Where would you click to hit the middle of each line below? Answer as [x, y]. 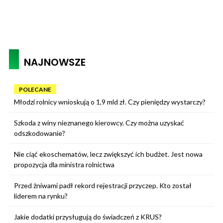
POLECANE [35, 89]
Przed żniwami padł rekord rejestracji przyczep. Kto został [103, 185]
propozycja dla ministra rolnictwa [64, 164]
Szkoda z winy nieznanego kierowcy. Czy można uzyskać [99, 122]
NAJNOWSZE [55, 62]
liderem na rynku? [41, 196]
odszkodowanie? [40, 133]
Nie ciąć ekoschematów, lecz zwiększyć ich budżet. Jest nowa [108, 154]
